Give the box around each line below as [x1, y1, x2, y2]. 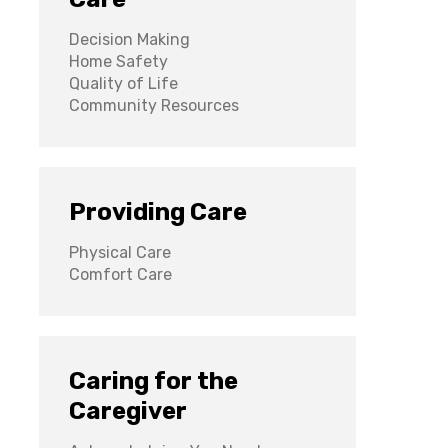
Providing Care [69, 198, 248, 227]
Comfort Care [69, 265, 173, 285]
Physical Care [69, 243, 172, 263]
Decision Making [69, 30, 191, 50]
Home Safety [69, 52, 169, 72]
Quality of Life [69, 74, 179, 94]
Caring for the [69, 367, 239, 396]
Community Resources [69, 96, 240, 116]
